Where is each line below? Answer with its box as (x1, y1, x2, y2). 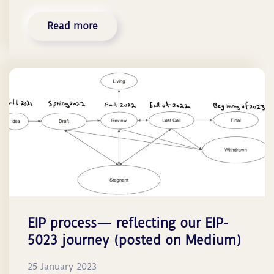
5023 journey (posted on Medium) (28, 232, 241, 248)
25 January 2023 (28, 261, 97, 273)
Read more (47, 20, 98, 32)
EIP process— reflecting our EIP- (28, 215, 228, 231)
